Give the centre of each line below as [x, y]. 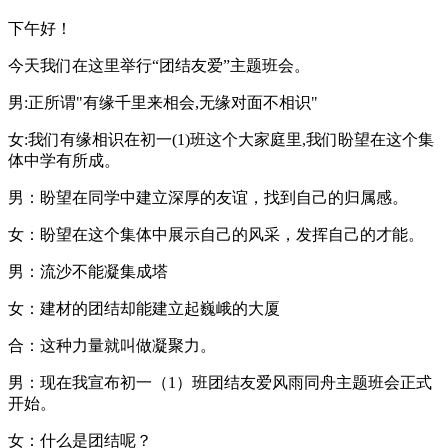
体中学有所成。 [64, 160]
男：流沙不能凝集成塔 [88, 271]
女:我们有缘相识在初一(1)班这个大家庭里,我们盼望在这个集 [221, 139]
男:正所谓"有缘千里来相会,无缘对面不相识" [163, 102]
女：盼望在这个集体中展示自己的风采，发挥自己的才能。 [216, 234]
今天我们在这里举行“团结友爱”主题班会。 [159, 65]
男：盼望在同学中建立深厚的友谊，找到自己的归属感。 [208, 197]
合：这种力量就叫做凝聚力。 [112, 345]
